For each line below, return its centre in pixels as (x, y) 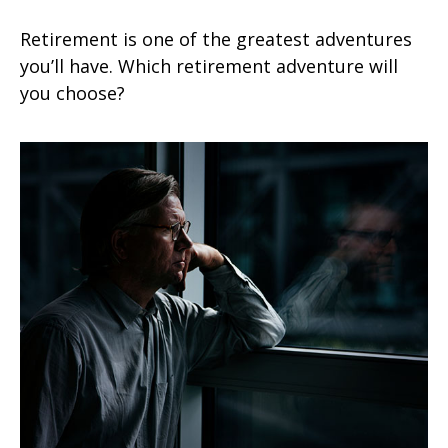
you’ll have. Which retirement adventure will (209, 65)
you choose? (72, 92)
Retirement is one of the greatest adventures (216, 38)
